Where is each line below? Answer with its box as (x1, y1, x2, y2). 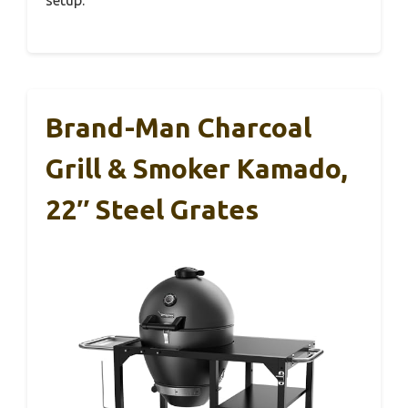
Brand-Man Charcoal (46, 111, 311, 143)
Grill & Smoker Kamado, (46, 152, 348, 184)
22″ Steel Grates (46, 193, 259, 225)
